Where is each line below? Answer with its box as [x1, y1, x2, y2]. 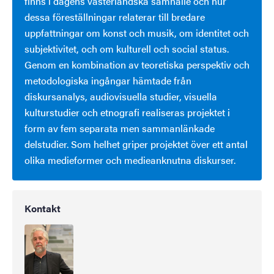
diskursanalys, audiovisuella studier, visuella [24, 89, 217, 103]
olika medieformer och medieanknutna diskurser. [24, 152, 235, 167]
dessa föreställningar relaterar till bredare [24, 9, 205, 24]
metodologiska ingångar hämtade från [24, 73, 191, 87]
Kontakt [24, 201, 61, 215]
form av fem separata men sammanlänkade [24, 120, 215, 135]
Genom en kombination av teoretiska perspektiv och [24, 57, 250, 72]
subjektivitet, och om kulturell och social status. [24, 41, 229, 56]
